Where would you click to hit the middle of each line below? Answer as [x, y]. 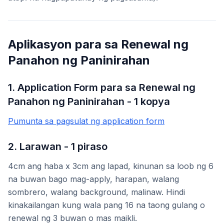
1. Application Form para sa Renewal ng [102, 88]
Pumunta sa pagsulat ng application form [86, 121]
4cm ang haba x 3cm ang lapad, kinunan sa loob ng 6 [111, 166]
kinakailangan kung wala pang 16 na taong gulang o [106, 205]
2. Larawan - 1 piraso [58, 147]
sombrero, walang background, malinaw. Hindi [96, 192]
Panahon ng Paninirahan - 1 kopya [89, 102]
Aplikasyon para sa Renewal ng [98, 44]
